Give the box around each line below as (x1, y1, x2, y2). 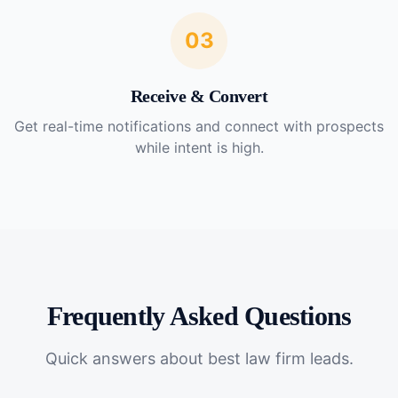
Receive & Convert (130, 86, 268, 106)
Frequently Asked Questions (46, 301, 352, 330)
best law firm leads (207, 349, 349, 368)
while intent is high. (134, 139, 264, 156)
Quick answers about (44, 349, 208, 368)
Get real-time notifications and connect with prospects (14, 117, 384, 135)
